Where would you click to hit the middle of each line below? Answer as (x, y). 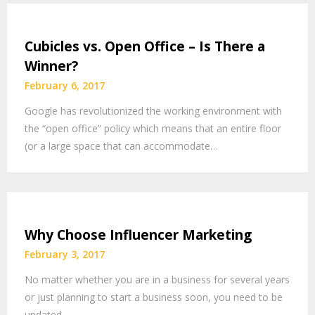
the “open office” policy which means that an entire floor (153, 128)
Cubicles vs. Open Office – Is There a (145, 46)
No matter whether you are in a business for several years (157, 279)
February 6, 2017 (65, 85)
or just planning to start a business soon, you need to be (154, 297)
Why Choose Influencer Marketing (138, 234)
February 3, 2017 (65, 254)
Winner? (51, 66)
